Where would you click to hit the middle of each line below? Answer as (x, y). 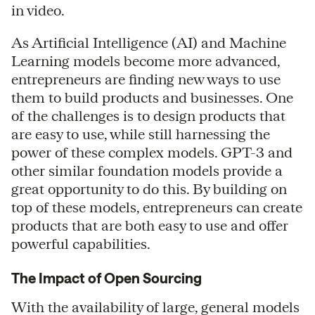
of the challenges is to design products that (148, 115)
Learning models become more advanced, (146, 60)
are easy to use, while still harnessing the (141, 134)
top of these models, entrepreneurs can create (157, 207)
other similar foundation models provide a (147, 170)
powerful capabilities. (81, 243)
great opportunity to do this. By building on (149, 188)
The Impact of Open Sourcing (107, 278)
